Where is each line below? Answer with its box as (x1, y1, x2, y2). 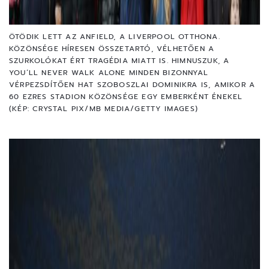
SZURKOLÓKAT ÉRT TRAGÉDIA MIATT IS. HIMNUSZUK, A (9, 55, 230, 66)
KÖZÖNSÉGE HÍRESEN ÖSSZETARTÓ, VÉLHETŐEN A (9, 43, 215, 54)
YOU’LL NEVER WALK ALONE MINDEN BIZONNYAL (9, 67, 209, 78)
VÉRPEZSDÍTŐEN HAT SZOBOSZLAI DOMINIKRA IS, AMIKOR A (9, 79, 256, 90)
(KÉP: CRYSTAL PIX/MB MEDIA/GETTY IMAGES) (9, 103, 199, 114)
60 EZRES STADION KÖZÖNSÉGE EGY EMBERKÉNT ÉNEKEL (9, 91, 243, 102)
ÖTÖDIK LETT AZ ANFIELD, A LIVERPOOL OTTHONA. (9, 31, 220, 42)
